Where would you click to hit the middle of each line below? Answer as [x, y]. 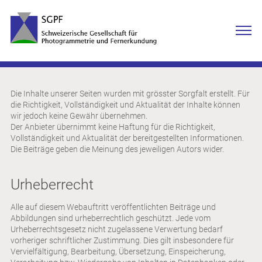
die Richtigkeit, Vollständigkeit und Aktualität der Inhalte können [125, 104]
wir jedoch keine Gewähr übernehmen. [79, 116]
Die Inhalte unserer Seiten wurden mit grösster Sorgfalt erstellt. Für [130, 93]
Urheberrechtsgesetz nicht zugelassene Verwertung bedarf [117, 229]
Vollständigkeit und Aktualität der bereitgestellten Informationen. [127, 138]
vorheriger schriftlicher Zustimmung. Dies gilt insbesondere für [122, 240]
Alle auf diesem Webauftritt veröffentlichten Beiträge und [113, 207]
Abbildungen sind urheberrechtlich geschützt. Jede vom [111, 218]
